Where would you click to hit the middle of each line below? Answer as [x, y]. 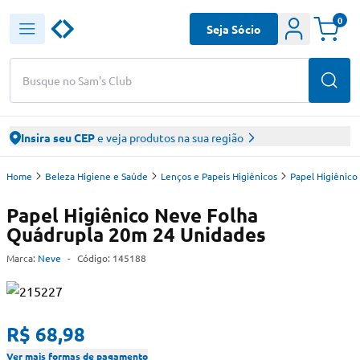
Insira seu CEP [58, 137]
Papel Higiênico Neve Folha [132, 215]
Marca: [21, 258]
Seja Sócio [234, 29]
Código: [95, 258]
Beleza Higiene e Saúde [96, 176]
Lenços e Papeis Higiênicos [219, 176]
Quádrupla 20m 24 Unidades [136, 234]
